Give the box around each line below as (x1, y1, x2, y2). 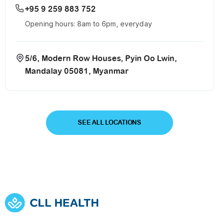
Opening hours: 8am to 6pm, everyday (25, 20, 152, 28)
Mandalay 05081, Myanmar (25, 66, 129, 76)
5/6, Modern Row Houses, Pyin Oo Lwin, (25, 54, 177, 64)
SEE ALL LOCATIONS (78, 119, 141, 127)
